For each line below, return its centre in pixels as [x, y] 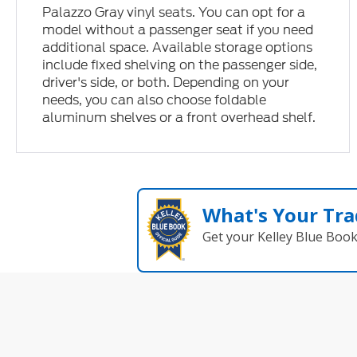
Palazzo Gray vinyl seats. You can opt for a [174, 12]
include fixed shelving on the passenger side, [180, 65]
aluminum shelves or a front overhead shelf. [179, 117]
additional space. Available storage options [178, 47]
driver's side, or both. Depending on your [166, 82]
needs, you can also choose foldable [155, 100]
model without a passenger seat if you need [178, 29]
